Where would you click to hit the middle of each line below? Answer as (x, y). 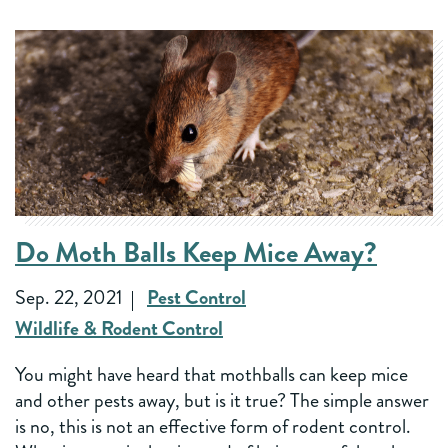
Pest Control (196, 298)
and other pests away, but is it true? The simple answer (222, 401)
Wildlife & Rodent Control (119, 329)
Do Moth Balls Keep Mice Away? (196, 253)
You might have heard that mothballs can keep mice (211, 375)
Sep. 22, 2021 (69, 298)
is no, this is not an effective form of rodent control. (213, 427)
